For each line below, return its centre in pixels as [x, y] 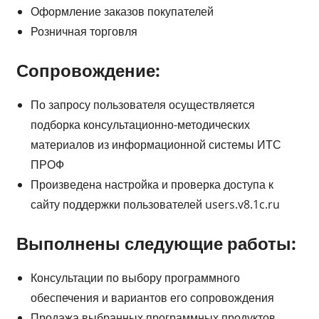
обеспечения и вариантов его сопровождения [152, 297]
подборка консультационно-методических [140, 124]
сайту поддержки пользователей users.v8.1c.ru [155, 204]
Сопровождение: [88, 70]
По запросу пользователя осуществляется [142, 104]
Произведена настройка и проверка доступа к [152, 184]
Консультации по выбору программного [135, 277]
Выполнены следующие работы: [156, 243]
